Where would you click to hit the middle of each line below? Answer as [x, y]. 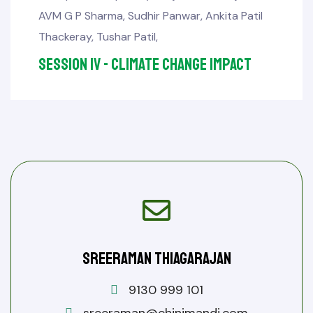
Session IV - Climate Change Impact [145, 64]
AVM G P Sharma [81, 16]
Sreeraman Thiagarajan [156, 259]
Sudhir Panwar [164, 16]
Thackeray [65, 37]
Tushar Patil [126, 37]
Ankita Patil [234, 16]
